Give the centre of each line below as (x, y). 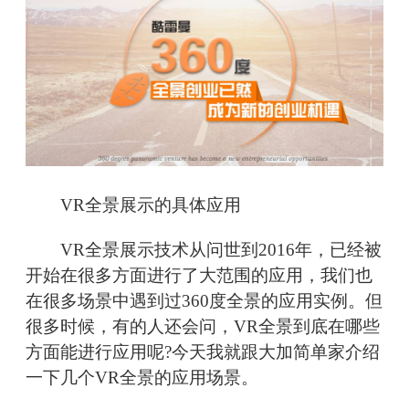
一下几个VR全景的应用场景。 (142, 378)
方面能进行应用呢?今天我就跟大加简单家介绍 (203, 352)
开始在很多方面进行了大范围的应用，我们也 (199, 276)
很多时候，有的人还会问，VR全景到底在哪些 (203, 327)
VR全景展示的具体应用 (133, 205)
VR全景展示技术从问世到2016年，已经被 (204, 250)
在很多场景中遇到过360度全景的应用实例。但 (204, 301)
